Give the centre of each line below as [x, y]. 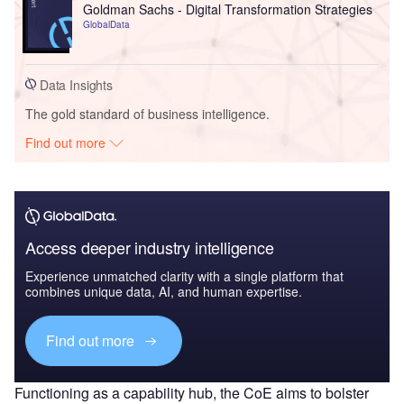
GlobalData [106, 24]
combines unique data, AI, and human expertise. [164, 291]
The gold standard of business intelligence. [147, 113]
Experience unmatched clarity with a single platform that [184, 275]
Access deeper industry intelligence [150, 247]
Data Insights [75, 84]
